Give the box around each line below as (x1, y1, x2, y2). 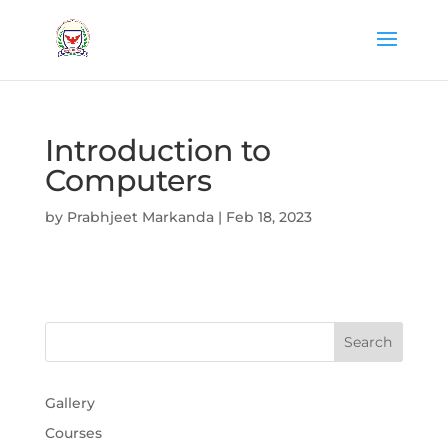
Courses (44, 424, 102, 442)
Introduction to (44, 132, 271, 169)
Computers (44, 162, 212, 199)
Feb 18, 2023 (225, 208, 312, 226)
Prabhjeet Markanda (66, 208, 214, 226)
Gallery (44, 394, 95, 412)
